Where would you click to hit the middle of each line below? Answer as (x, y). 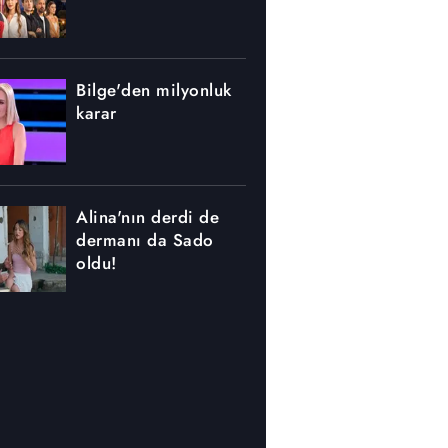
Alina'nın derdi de (147, 216)
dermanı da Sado (145, 239)
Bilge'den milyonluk (154, 89)
